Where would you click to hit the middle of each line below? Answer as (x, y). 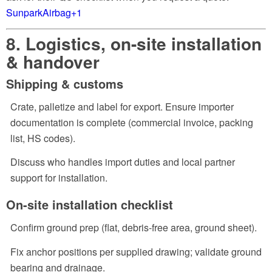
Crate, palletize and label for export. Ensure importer (122, 106)
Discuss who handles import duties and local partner (123, 162)
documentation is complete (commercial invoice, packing (132, 122)
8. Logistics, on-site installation (134, 44)
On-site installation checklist (90, 205)
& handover (53, 62)
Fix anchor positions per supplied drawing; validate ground (136, 251)
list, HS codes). (43, 138)
